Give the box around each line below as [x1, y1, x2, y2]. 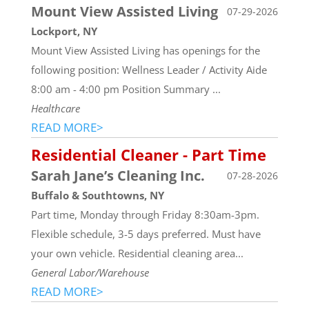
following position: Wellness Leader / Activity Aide [30, 62, 267, 77]
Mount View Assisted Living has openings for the [30, 43, 260, 57]
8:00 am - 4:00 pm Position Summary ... [30, 81, 221, 96]
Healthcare [30, 101, 80, 115]
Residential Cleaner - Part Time [30, 143, 266, 165]
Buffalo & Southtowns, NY [30, 188, 164, 202]
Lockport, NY [30, 23, 97, 38]
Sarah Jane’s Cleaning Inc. [30, 166, 205, 185]
